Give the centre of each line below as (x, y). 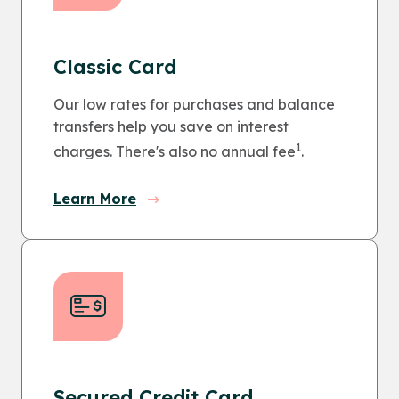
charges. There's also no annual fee (175, 152)
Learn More (95, 199)
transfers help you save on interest (171, 126)
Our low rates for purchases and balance (194, 104)
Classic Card (115, 67)
